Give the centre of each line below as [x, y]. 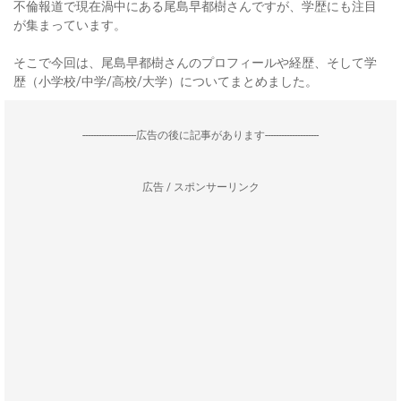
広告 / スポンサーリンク [200, 187]
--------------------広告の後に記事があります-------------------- [200, 135]
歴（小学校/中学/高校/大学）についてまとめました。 [166, 81]
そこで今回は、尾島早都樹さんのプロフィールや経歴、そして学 [195, 63]
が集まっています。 [70, 25]
